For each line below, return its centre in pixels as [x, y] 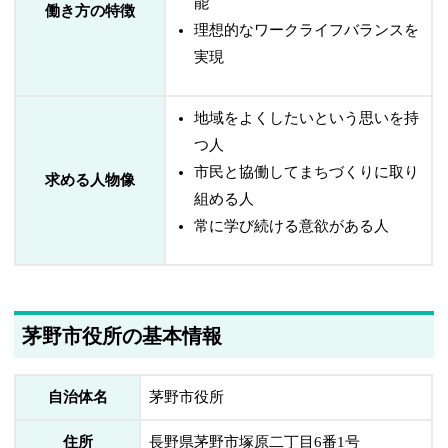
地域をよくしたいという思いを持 [307, 118]
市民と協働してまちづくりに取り [307, 172]
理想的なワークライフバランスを [307, 30]
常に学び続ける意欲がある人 [292, 226]
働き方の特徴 [90, 11]
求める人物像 [90, 180]
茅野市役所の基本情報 [122, 336]
